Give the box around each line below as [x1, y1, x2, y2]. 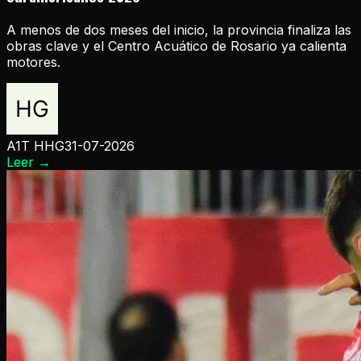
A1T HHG [6, 137, 64, 154]
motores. [6, 53, 60, 70]
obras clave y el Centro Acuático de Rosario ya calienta [6, 37, 346, 54]
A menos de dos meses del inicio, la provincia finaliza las [6, 21, 351, 38]
